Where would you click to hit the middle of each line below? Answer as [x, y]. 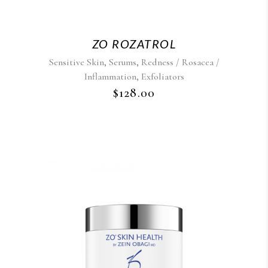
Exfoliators [162, 77]
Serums [122, 62]
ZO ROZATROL [134, 44]
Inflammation [110, 77]
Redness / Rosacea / [180, 62]
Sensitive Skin [76, 62]
